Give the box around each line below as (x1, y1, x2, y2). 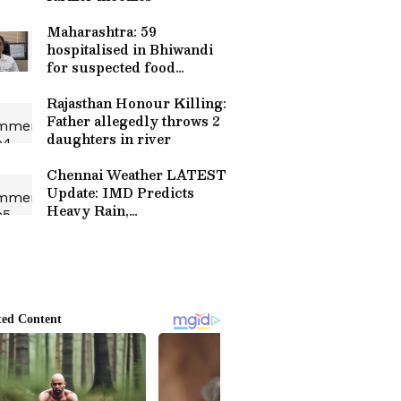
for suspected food (47, 56, 175, 78)
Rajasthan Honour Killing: (47, 92, 226, 114)
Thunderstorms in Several (47, 218, 226, 239)
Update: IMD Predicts (47, 182, 194, 203)
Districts (47, 235, 105, 257)
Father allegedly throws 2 (47, 110, 220, 132)
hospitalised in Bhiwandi (47, 38, 213, 60)
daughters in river (47, 128, 171, 149)
